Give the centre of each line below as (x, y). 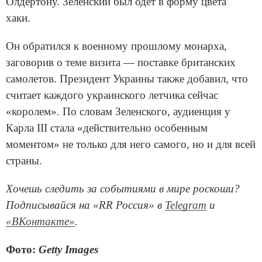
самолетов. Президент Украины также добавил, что (127, 78)
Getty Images (68, 249)
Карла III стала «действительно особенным (107, 127)
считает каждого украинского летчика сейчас (112, 95)
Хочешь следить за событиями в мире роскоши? (123, 188)
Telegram (186, 205)
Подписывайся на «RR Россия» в (85, 205)
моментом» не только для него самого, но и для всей (131, 144)
